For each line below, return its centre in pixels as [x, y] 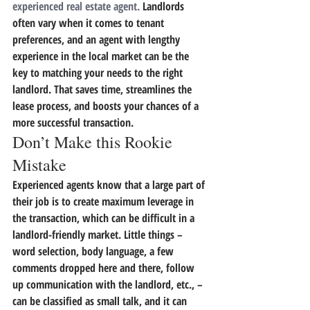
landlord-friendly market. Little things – [99, 235]
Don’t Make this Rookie [94, 142]
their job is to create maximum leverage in [104, 201]
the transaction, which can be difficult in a [105, 218]
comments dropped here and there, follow [105, 268]
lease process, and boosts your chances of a [107, 106]
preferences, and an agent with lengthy [98, 39]
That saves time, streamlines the [123, 89]
